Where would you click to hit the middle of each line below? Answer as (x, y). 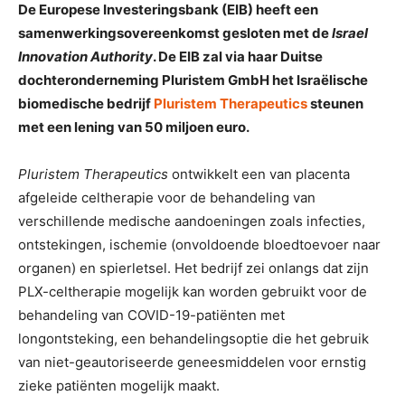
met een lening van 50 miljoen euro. (134, 127)
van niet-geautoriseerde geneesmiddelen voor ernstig (192, 363)
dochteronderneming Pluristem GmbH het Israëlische (193, 80)
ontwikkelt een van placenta (259, 174)
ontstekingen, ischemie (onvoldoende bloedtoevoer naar (199, 245)
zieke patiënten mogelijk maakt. (119, 386)
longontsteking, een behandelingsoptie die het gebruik (193, 339)
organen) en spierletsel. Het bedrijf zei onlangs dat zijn (193, 268)
